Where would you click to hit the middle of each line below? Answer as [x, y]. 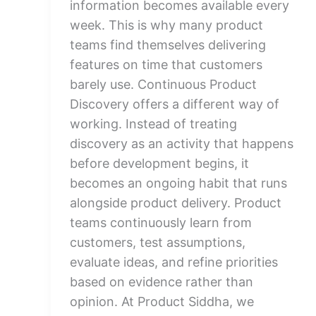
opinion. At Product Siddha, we [162, 302]
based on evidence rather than [162, 282]
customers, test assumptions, [158, 242]
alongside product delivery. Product [176, 203]
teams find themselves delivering [168, 45]
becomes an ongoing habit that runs [178, 183]
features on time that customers [166, 65]
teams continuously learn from [161, 223]
